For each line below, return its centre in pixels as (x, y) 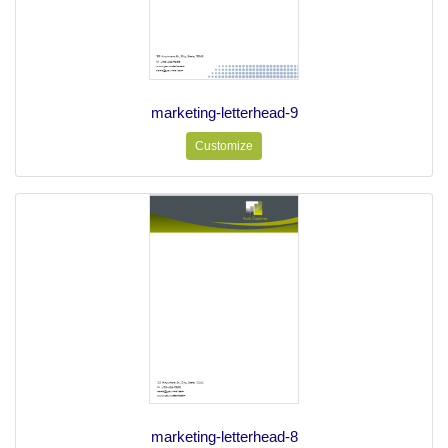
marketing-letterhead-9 (224, 113)
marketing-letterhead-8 (224, 437)
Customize (224, 146)
